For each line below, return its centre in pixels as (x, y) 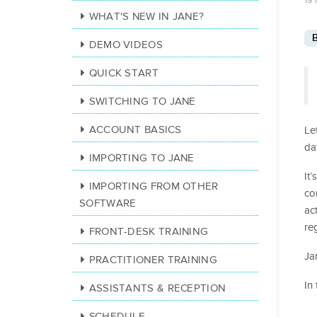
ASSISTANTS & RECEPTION (157, 288)
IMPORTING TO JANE (142, 158)
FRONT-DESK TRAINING (149, 232)
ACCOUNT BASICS (135, 130)
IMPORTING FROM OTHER (154, 186)
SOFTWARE (108, 203)
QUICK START (123, 73)
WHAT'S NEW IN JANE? (146, 17)
